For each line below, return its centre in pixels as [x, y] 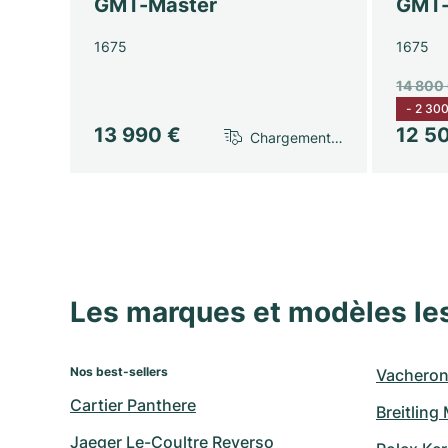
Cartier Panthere [133, 405]
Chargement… [297, 137]
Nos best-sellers [119, 372]
